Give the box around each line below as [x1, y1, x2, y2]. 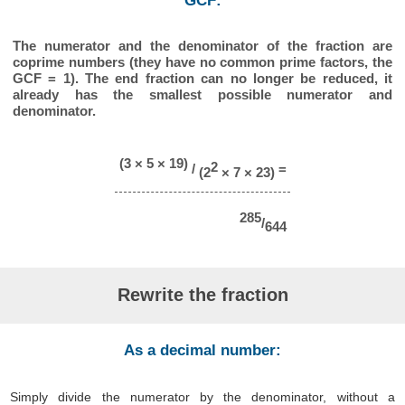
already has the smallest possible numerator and [12, 87, 393, 102]
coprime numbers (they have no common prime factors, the [12, 54, 393, 70]
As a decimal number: [124, 342, 281, 360]
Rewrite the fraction [117, 285, 288, 306]
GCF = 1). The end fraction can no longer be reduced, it [12, 71, 393, 86]
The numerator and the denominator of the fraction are [12, 38, 393, 53]
